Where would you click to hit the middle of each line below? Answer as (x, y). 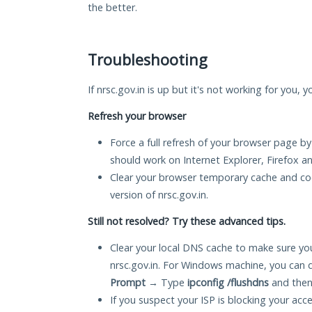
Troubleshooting (148, 60)
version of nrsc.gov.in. (159, 195)
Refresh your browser (137, 116)
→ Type (166, 283)
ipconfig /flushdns (228, 283)
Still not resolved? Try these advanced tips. (187, 221)
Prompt (128, 283)
